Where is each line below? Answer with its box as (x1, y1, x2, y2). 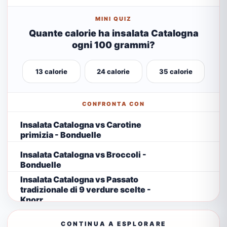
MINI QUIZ (95, 15, 132, 22)
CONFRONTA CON (82, 100, 145, 107)
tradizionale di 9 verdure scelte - (20, 184, 151, 195)
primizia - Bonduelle (20, 129, 101, 140)
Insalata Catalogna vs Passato (20, 174, 138, 184)
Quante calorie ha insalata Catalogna (28, 28, 199, 39)
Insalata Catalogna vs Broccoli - (20, 149, 146, 160)
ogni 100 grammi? (72, 40, 155, 50)
